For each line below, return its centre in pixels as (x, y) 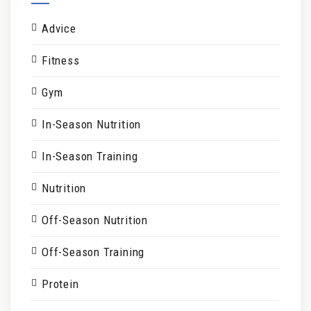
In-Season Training (90, 156)
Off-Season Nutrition (95, 220)
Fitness (61, 60)
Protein (60, 284)
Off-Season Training (93, 252)
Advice (59, 28)
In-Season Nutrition (92, 124)
